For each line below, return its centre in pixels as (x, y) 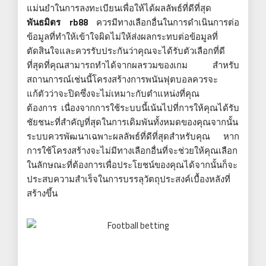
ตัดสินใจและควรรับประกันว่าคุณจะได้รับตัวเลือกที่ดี (126, 50)
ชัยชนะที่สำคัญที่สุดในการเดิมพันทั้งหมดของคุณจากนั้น (132, 122)
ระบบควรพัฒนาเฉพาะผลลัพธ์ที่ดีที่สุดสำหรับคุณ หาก (133, 136)
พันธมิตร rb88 (57, 22)
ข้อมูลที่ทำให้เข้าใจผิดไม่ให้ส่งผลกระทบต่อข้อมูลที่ (122, 36)
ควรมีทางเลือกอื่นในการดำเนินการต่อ (163, 22)
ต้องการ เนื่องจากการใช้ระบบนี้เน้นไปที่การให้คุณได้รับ (133, 107)
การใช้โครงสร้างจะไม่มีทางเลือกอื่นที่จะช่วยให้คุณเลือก (132, 150)
